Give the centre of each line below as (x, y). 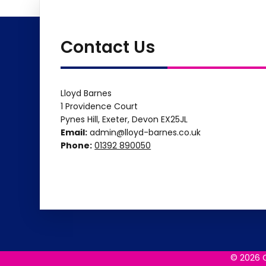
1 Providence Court (99, 106)
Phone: (77, 145)
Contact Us (108, 47)
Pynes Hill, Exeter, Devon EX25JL (124, 119)
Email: (74, 132)
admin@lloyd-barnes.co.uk (144, 132)
